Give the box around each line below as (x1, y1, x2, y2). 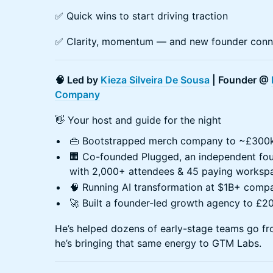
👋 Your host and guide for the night (55, 113, 221, 126)
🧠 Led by (55, 73, 101, 86)
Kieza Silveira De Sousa (101, 73, 210, 86)
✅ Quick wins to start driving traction (55, 9, 228, 22)
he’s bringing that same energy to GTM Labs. (55, 236, 261, 249)
